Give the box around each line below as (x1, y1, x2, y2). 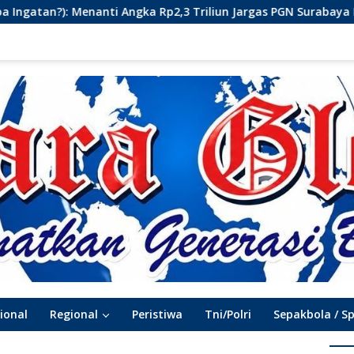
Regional (50, 306, 98, 322)
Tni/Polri (205, 306, 251, 322)
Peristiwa (132, 306, 183, 322)
